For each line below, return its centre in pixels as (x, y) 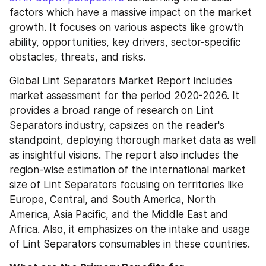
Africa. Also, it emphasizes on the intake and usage (130, 229)
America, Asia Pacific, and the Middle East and (119, 214)
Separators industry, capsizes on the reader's (117, 125)
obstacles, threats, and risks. (77, 57)
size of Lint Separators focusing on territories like (126, 185)
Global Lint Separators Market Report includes (121, 81)
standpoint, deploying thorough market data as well (133, 140)
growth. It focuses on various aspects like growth (126, 27)
